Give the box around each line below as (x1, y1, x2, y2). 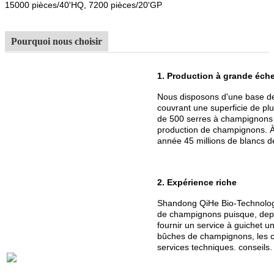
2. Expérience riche (157, 177, 237, 187)
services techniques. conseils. (157, 242, 272, 252)
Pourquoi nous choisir (11, 35, 102, 46)
